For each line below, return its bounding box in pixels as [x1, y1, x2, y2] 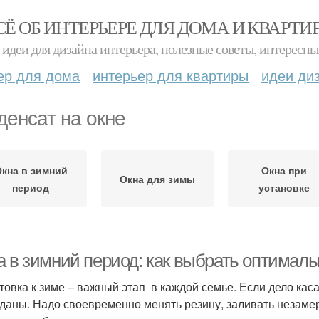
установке [258, 180, 310, 194]
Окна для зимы [120, 172, 195, 186]
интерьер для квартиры [93, 65, 249, 85]
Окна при [261, 163, 307, 177]
